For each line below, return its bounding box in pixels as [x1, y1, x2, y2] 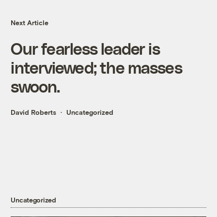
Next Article [11, 18, 49, 27]
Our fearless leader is [11, 39, 160, 58]
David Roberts [11, 108, 57, 117]
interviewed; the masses [11, 58, 182, 77]
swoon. [11, 77, 60, 96]
